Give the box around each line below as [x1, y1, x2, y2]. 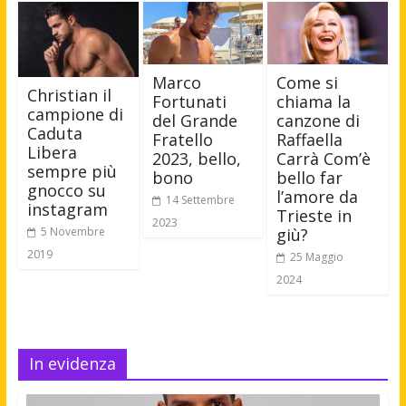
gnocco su [26, 179, 106, 201]
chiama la [276, 91, 352, 113]
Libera [26, 140, 77, 163]
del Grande [151, 110, 237, 132]
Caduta [26, 121, 82, 144]
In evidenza [28, 353, 116, 375]
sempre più [26, 159, 117, 182]
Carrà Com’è [276, 148, 372, 170]
